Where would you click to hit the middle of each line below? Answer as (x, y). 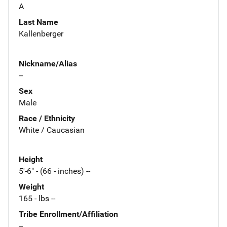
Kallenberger (41, 33)
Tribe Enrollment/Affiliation (68, 214)
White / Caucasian (52, 130)
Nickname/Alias (48, 63)
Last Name (39, 22)
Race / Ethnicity (47, 118)
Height (31, 160)
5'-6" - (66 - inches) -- (54, 171)
